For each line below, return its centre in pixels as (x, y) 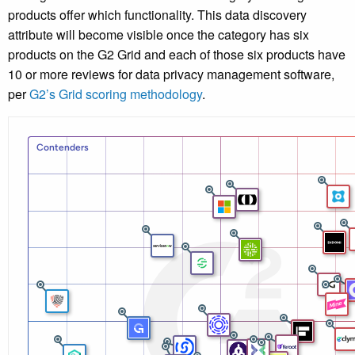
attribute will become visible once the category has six (158, 35)
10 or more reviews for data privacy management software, (171, 74)
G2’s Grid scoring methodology (116, 94)
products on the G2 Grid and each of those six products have (177, 55)
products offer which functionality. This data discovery (157, 15)
